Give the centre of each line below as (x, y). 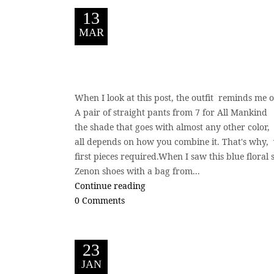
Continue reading (110, 185)
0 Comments (100, 200)
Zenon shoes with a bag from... (137, 171)
